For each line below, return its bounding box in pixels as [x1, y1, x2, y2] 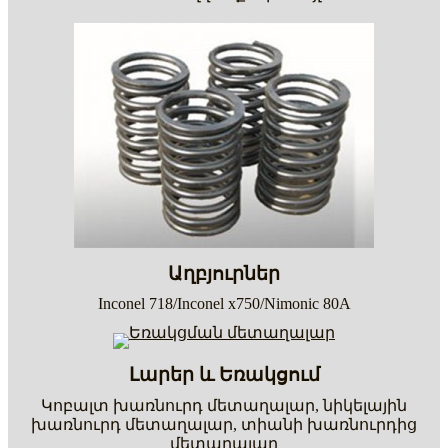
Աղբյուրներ [168, 262, 280, 284]
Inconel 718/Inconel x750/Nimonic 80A [97, 294, 351, 312]
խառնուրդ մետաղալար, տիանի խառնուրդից [31, 415, 417, 433]
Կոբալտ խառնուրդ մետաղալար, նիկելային [41, 396, 407, 414]
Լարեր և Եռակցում [128, 363, 320, 385]
